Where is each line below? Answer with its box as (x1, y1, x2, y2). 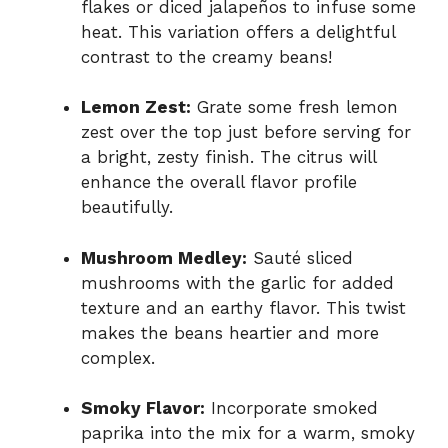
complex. (81, 347, 155, 368)
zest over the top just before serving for (81, 122, 411, 143)
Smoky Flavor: (81, 398, 205, 419)
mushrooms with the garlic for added (81, 272, 394, 293)
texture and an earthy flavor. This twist (81, 297, 406, 318)
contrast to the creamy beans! (81, 46, 332, 67)
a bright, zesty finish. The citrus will (81, 147, 376, 168)
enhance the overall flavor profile (81, 172, 357, 193)
